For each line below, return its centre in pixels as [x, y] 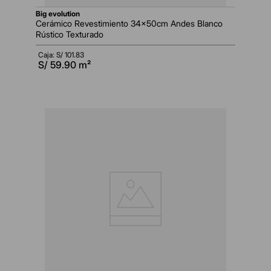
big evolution [60, 14]
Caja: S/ [51, 55]
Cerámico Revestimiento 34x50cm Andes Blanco [129, 24]
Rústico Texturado [70, 34]
